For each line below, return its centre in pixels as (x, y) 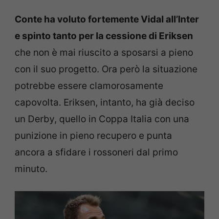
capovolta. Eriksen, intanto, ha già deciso (105, 102)
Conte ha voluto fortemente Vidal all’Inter (107, 19)
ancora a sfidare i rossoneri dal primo (96, 152)
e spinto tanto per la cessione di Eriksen (104, 36)
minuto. (31, 169)
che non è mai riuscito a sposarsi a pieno (104, 52)
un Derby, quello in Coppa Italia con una (102, 119)
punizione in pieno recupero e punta (93, 135)
